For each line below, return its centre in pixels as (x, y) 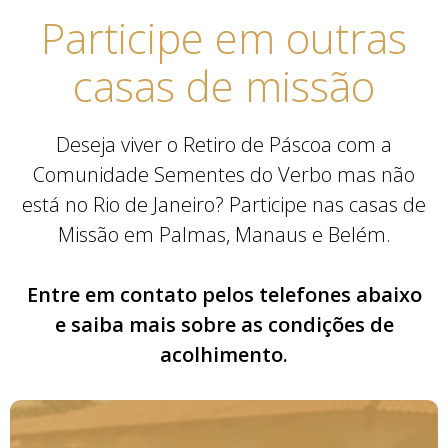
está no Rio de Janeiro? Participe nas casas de (224, 204)
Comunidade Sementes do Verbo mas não (224, 174)
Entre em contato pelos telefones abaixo (224, 294)
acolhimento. (224, 354)
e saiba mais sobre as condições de (224, 324)
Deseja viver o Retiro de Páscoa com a (224, 144)
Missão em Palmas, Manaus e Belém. (224, 234)
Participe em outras (224, 37)
